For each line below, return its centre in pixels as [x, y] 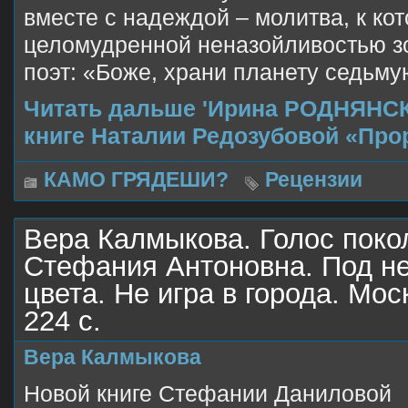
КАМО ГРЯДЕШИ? [136, 179]
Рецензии [314, 179]
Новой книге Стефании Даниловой [208, 393]
